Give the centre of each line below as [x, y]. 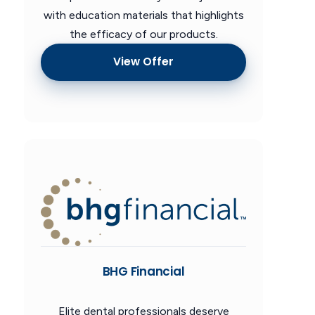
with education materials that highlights [143, 15]
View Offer [143, 62]
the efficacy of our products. [143, 34]
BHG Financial [143, 271]
